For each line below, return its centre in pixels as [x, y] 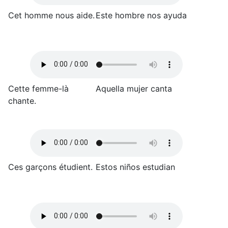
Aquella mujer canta [134, 88]
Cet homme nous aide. [51, 15]
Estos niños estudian [135, 167]
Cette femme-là [38, 88]
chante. [22, 101]
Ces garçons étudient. [50, 167]
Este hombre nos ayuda [141, 15]
